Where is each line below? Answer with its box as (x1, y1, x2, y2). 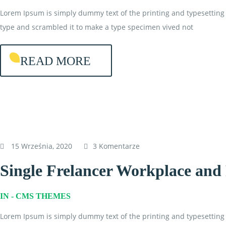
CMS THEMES (16, 192, 71, 200)
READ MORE (20, 54, 91, 68)
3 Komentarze (93, 141, 140, 151)
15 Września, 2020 (11, 141, 72, 151)
